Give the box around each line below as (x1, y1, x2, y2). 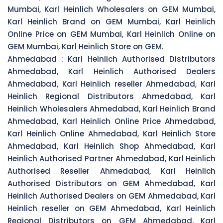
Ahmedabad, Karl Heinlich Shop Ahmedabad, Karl (7, 140, 216, 151)
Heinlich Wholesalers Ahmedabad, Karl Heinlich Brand (7, 103, 216, 114)
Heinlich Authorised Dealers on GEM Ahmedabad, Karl (7, 190, 216, 201)
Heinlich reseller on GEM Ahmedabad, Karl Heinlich (7, 203, 216, 214)
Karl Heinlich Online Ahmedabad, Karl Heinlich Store (7, 128, 216, 139)
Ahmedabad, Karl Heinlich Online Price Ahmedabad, (7, 115, 216, 126)
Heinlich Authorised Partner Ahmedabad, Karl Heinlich (7, 153, 216, 164)
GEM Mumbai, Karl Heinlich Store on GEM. (7, 41, 163, 52)
